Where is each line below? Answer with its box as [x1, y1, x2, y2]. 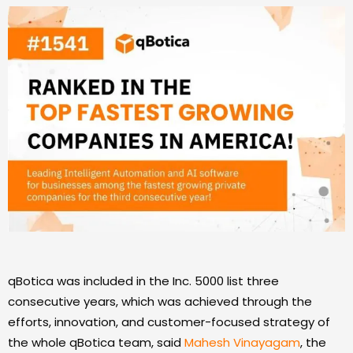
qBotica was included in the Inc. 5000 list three [8, 272, 279, 289]
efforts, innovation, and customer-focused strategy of [8, 313, 330, 330]
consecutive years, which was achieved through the [8, 292, 312, 310]
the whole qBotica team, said [8, 333, 184, 351]
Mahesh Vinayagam [184, 333, 300, 351]
